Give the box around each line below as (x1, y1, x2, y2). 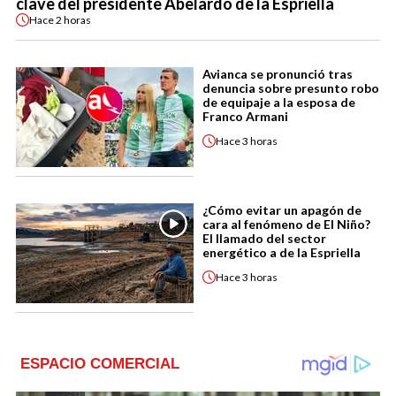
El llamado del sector (202, 231, 326, 247)
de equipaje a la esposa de (202, 95, 355, 110)
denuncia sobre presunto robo (202, 80, 379, 96)
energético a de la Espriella (202, 245, 361, 261)
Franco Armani (202, 109, 288, 125)
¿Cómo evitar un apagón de (202, 202, 362, 218)
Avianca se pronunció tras (202, 66, 353, 82)
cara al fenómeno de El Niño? (202, 217, 370, 232)
